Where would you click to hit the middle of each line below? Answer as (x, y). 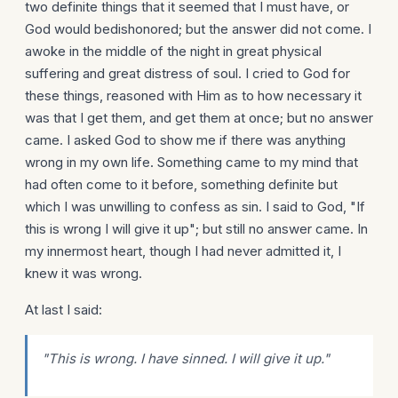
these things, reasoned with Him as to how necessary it (193, 96)
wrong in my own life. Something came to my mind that (191, 162)
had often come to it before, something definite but (181, 184)
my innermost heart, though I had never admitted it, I (183, 251)
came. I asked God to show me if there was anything (185, 140)
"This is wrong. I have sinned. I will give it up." (186, 358)
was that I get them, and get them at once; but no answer (199, 118)
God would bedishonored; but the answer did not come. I (198, 29)
